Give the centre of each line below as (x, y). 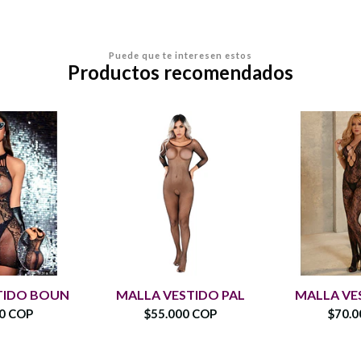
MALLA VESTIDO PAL (180, 294)
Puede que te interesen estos (180, 55)
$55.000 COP (180, 313)
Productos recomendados (180, 72)
